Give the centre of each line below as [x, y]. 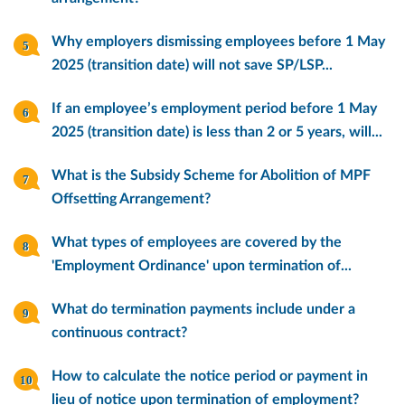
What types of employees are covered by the [197, 242]
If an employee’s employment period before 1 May [215, 108]
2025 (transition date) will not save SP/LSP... [193, 66]
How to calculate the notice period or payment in [210, 376]
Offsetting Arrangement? [132, 198]
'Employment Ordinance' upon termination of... [202, 265]
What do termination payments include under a [204, 309]
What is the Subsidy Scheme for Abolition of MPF [212, 175]
